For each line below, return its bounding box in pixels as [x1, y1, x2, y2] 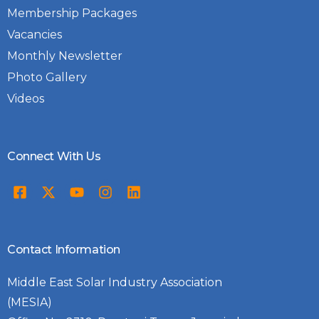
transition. [26, 19, 81, 33]
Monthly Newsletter [7, 49, 122, 63]
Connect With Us [7, 150, 101, 164]
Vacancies [7, 28, 62, 42]
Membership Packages [7, 6, 137, 21]
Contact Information [7, 243, 120, 257]
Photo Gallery [7, 70, 87, 85]
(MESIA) [7, 296, 52, 310]
